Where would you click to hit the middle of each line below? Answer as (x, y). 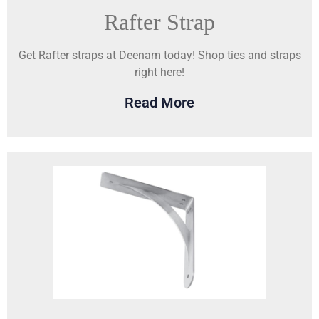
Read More (159, 102)
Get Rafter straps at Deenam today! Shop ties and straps (159, 56)
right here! (159, 73)
